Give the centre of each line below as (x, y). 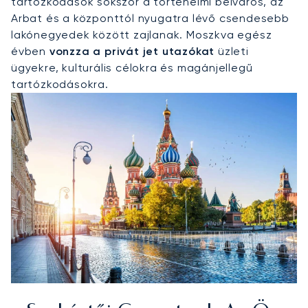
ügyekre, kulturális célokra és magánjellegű (132, 67)
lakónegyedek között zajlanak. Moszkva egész (142, 34)
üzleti (232, 51)
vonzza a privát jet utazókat (132, 51)
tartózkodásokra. (60, 84)
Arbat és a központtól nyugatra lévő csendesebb (150, 18)
